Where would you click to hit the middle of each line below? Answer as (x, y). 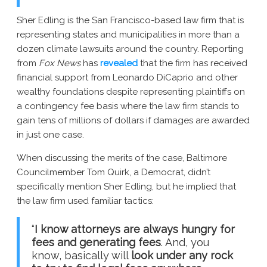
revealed (119, 63)
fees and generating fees (96, 243)
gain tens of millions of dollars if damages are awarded (133, 121)
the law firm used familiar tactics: (85, 201)
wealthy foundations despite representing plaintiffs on (131, 92)
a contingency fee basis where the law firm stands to (128, 106)
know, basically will (81, 256)
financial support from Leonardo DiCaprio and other (127, 78)
